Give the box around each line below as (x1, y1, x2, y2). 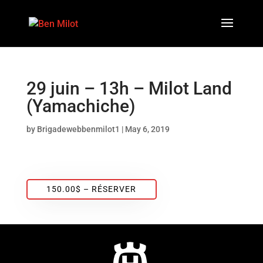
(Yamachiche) (26, 96, 135, 116)
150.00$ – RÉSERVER (46, 184, 137, 194)
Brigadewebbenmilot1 (36, 124, 120, 134)
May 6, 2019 (124, 124, 170, 134)
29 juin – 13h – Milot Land (26, 78, 232, 99)
